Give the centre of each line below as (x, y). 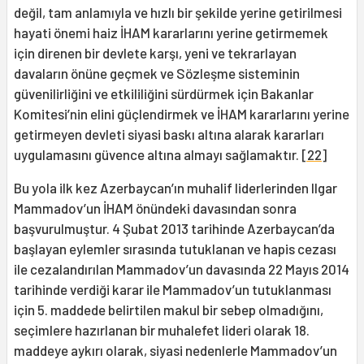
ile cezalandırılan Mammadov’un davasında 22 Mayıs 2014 (182, 269)
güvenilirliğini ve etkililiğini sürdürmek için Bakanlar (164, 94)
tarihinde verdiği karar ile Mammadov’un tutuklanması (173, 290)
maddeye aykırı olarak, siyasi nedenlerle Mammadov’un (175, 351)
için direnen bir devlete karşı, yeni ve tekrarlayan (155, 53)
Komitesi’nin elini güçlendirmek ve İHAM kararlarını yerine (182, 114)
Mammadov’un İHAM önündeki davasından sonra (155, 208)
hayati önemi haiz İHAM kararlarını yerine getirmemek (171, 33)
